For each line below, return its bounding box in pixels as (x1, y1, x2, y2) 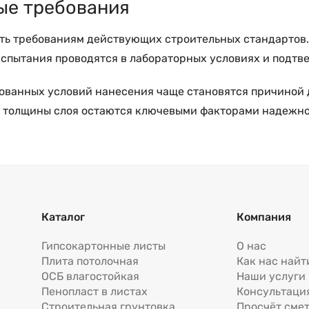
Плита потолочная (41, 255, 139, 268)
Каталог (41, 210, 86, 224)
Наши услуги (236, 270, 306, 283)
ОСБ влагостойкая (41, 270, 140, 283)
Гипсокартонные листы (41, 239, 166, 253)
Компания (236, 210, 291, 224)
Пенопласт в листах (41, 285, 148, 299)
